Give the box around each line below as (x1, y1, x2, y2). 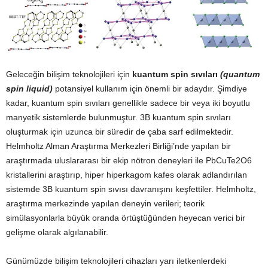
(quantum (220, 69, 260, 80)
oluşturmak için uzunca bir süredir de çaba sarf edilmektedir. (6, 127, 233, 137)
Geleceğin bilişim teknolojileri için (6, 69, 132, 80)
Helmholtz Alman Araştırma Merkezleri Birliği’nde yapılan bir (6, 141, 231, 151)
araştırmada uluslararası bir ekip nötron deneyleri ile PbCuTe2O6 (6, 156, 252, 166)
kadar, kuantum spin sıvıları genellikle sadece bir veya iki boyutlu (6, 98, 250, 108)
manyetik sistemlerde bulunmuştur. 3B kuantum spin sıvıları (6, 112, 231, 123)
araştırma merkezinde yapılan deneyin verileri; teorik (6, 199, 205, 209)
